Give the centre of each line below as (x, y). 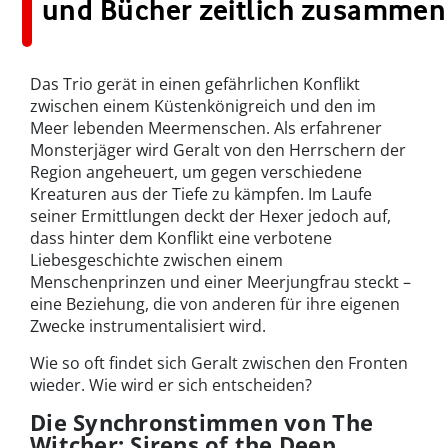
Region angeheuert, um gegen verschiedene (196, 171)
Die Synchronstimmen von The (202, 421)
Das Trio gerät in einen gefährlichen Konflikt (195, 83)
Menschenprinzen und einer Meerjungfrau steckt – (220, 281)
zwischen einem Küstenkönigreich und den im (203, 105)
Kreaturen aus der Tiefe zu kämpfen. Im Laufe (201, 193)
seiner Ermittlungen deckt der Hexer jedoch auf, (210, 215)
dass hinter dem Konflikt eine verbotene (181, 237)
